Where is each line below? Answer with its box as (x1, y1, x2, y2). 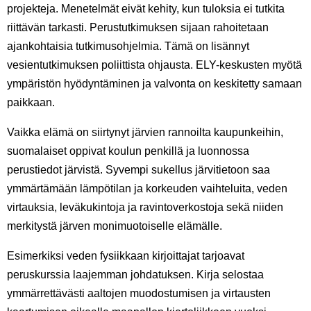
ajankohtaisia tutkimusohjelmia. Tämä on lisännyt (7, 40, 249, 53)
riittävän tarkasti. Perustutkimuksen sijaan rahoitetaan (7, 22, 269, 34)
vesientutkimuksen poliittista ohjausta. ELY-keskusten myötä (7, 59, 302, 72)
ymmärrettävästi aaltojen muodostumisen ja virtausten (7, 287, 271, 300)
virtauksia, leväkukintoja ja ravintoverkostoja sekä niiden (7, 201, 283, 214)
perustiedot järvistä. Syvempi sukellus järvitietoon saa (7, 164, 270, 176)
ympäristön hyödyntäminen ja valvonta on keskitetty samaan (7, 78, 302, 90)
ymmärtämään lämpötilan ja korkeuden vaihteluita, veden (7, 183, 287, 195)
